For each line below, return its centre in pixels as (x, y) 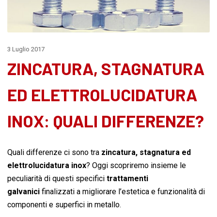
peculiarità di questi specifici (57, 179)
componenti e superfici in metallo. (64, 205)
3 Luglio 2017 (26, 49)
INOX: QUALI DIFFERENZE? (106, 121)
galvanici (23, 192)
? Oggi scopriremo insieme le (136, 166)
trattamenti (127, 179)
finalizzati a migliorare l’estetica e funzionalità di (122, 192)
